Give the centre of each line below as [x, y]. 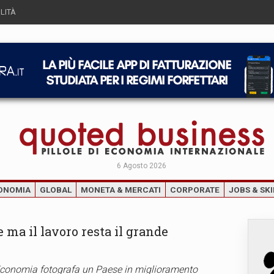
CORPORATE [195, 190]
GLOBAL [56, 190]
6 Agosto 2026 [142, 166]
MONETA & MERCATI [121, 190]
